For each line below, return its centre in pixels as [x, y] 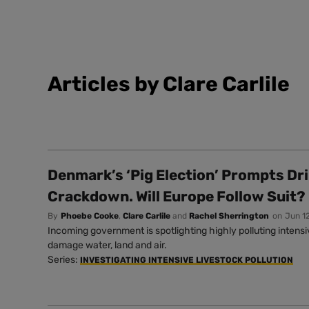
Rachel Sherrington [229, 216]
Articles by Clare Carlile [169, 84]
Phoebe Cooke [90, 216]
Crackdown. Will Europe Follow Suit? [177, 196]
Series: [64, 259]
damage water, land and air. [107, 245]
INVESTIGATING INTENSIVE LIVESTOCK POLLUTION [187, 260]
